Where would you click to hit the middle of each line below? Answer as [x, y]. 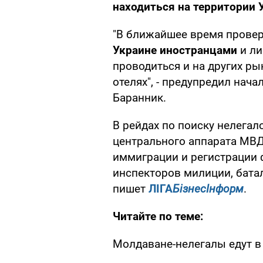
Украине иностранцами [175, 50]
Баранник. [139, 98]
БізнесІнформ [208, 189]
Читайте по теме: [158, 217]
